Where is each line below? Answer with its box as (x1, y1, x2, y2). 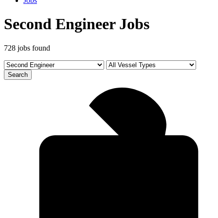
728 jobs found (4, 43, 50, 52)
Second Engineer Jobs (4, 15, 149, 33)
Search (8, 71, 28, 78)
